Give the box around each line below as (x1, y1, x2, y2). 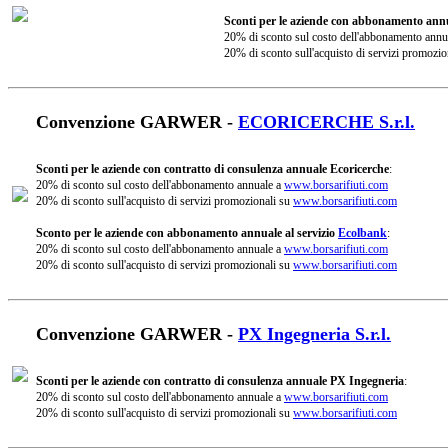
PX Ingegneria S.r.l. (238, 323, 391, 344)
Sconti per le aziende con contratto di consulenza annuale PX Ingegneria (36, 373, 404, 388)
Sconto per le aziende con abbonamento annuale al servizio (36, 225, 338, 240)
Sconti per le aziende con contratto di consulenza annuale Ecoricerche (36, 161, 389, 176)
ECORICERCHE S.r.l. (238, 111, 415, 132)
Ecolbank (338, 225, 387, 240)
